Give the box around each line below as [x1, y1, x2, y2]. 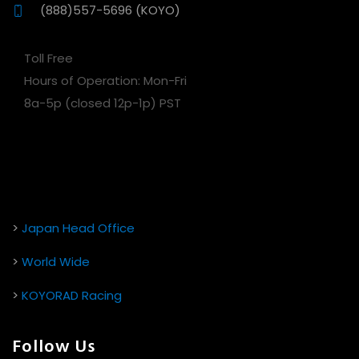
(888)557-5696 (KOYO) [40, 2, 180, 18]
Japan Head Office [22, 220, 135, 236]
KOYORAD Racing [22, 287, 122, 304]
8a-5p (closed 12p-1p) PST [12, 95, 181, 111]
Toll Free [24, 50, 73, 67]
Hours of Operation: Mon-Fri [12, 72, 187, 89]
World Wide [22, 253, 90, 270]
